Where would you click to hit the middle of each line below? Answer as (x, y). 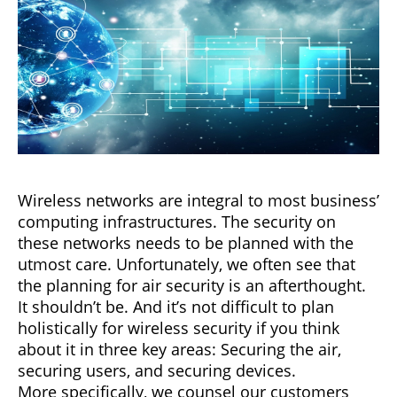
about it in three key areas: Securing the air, (179, 349)
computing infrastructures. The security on (177, 221)
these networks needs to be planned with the (186, 242)
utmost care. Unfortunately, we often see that (187, 264)
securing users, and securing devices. (157, 370)
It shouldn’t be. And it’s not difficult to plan (176, 306)
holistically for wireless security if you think (179, 327)
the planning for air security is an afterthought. (192, 285)
